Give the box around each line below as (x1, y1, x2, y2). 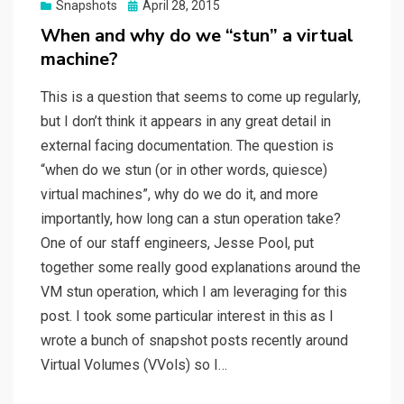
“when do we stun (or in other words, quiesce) (41, 161, 327, 179)
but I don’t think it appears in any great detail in (41, 113, 331, 131)
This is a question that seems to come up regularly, (41, 88, 361, 106)
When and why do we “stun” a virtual (41, 23, 353, 49)
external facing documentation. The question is (41, 137, 334, 155)
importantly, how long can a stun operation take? (41, 210, 341, 228)
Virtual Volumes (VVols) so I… (41, 356, 227, 374)
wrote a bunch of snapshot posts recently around (41, 332, 348, 350)
